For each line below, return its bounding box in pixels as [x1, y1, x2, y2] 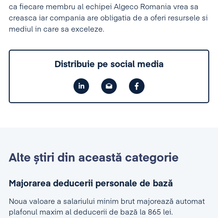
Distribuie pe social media [54, 60, 163, 69]
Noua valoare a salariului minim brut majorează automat [9, 198, 205, 205]
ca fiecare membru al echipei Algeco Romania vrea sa [9, 3, 199, 11]
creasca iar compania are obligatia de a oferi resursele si [9, 15, 208, 22]
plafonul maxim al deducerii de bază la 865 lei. [9, 209, 173, 216]
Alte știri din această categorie [9, 152, 179, 164]
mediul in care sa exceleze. [9, 26, 104, 33]
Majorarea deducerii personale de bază [9, 180, 173, 188]
